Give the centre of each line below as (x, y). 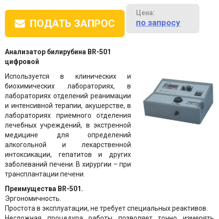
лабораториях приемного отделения (68, 116)
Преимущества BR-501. (44, 189)
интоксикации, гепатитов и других (68, 155)
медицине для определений (68, 135)
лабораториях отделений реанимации (68, 96)
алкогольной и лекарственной (68, 145)
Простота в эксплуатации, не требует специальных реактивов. (106, 208)
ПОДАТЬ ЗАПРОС (72, 24)
